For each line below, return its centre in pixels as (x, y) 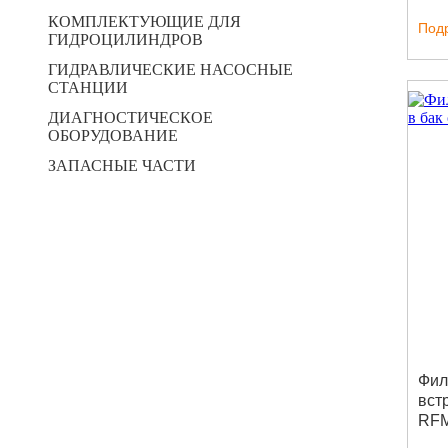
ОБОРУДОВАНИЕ (113, 135)
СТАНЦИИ (88, 87)
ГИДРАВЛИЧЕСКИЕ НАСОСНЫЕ (170, 69)
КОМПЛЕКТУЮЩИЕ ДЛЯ (144, 21)
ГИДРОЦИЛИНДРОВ (125, 39)
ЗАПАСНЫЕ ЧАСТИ (122, 165)
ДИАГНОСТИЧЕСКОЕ (130, 117)
